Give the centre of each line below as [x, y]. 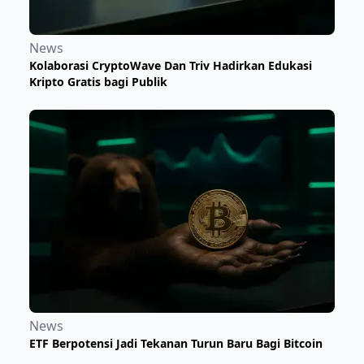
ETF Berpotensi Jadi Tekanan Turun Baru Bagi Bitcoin [176, 344]
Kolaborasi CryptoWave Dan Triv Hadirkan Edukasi [171, 65]
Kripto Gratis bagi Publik [98, 81]
